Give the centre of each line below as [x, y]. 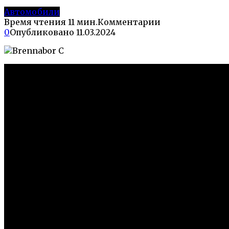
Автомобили [32, 12]
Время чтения [35, 22]
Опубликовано [42, 32]
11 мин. [82, 22]
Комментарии [129, 22]
